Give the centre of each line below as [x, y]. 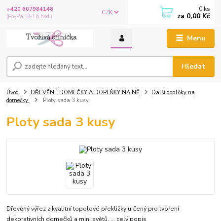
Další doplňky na [173, 92]
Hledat [194, 66]
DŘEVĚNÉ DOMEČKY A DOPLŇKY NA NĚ [85, 92]
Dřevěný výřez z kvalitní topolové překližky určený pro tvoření [93, 208]
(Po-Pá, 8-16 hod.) [30, 16]
